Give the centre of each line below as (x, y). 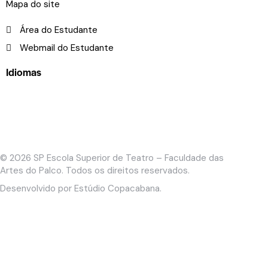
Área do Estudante (58, 30)
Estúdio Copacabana (117, 188)
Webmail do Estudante (66, 48)
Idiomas (24, 71)
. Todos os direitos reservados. (126, 170)
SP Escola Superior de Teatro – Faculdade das (129, 158)
